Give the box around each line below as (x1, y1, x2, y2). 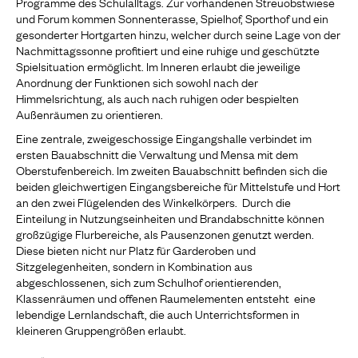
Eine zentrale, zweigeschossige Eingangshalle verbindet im (16, 129, 312, 146)
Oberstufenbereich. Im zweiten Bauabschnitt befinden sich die (16, 161, 328, 178)
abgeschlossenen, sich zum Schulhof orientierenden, (16, 272, 281, 290)
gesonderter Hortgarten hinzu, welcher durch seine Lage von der (16, 25, 340, 42)
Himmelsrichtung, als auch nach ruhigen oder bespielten (16, 89, 299, 106)
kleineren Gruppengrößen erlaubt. (16, 320, 186, 338)
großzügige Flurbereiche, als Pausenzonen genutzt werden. (16, 225, 314, 242)
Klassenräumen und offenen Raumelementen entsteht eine (16, 288, 316, 306)
